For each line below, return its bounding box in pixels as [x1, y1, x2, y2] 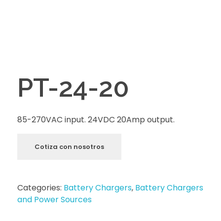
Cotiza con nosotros [35, 142, 104, 151]
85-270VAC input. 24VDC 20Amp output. [17, 113, 175, 125]
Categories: [17, 182, 64, 193]
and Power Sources [17, 193, 92, 205]
